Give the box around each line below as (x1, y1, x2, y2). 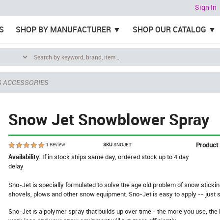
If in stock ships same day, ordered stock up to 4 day (42, 152, 190, 161)
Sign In (195, 2, 217, 12)
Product (196, 140, 219, 149)
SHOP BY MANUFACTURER (15, 24, 111, 35)
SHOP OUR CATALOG (132, 24, 206, 35)
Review (49, 141, 66, 148)
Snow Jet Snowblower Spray (8, 109, 210, 130)
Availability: (8, 152, 43, 161)
